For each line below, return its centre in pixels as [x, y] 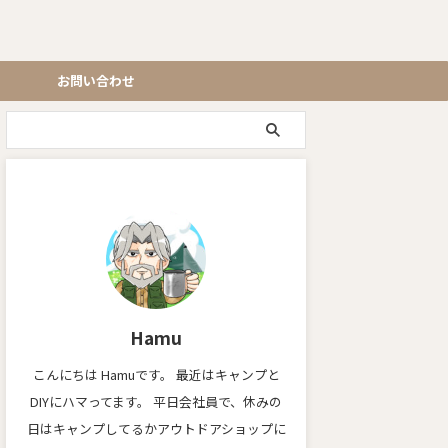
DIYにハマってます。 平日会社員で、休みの [156, 401]
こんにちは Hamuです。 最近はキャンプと [156, 374]
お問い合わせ [96, 80]
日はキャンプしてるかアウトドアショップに [156, 428]
